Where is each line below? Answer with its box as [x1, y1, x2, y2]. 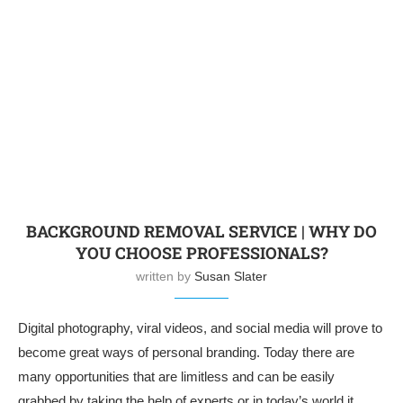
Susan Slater [194, 269, 267, 284]
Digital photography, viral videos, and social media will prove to [18, 320, 382, 336]
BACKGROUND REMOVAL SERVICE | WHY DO [26, 220, 377, 243]
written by [136, 269, 194, 284]
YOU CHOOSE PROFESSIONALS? [75, 242, 328, 264]
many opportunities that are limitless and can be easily [18, 369, 335, 385]
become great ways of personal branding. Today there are [18, 345, 354, 361]
